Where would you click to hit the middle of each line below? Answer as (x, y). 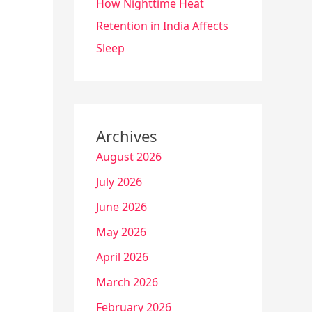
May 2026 (121, 232)
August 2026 (129, 157)
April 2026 (122, 257)
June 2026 (122, 207)
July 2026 (119, 182)
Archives (127, 136)
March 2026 (127, 282)
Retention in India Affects (162, 26)
